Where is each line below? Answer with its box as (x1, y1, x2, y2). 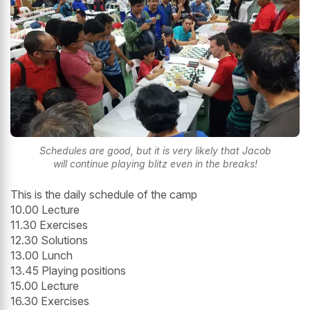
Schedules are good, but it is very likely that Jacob (39, 145, 271, 157)
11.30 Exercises (10, 218, 88, 232)
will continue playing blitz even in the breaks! (53, 158, 257, 170)
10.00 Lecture (10, 203, 80, 217)
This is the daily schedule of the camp (10, 188, 197, 202)
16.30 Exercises (10, 294, 89, 309)
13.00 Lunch (10, 248, 73, 263)
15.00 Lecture (10, 279, 79, 293)
